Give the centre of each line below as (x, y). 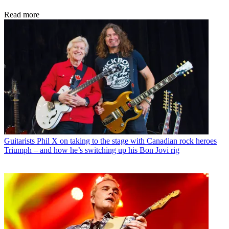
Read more (22, 14)
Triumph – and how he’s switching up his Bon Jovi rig (92, 150)
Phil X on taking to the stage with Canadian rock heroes (127, 141)
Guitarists (19, 141)
